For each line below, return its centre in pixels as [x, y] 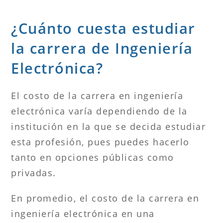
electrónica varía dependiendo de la [99, 111]
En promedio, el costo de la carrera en [105, 198]
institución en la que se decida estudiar [109, 126]
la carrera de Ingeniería [102, 48]
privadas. [34, 172]
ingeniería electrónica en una [83, 213]
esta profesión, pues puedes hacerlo [100, 142]
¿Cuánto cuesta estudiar [103, 28]
